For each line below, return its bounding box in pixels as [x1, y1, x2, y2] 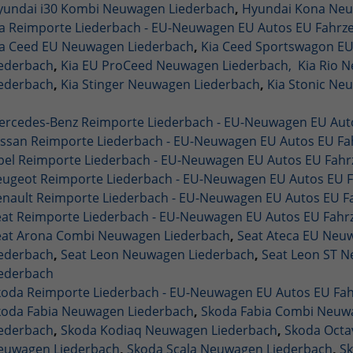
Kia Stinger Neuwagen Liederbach [60, 75, 260, 93]
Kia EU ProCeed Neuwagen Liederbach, [60, 56, 292, 74]
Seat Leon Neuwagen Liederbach [60, 245, 255, 263]
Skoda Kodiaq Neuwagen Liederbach [60, 321, 277, 339]
